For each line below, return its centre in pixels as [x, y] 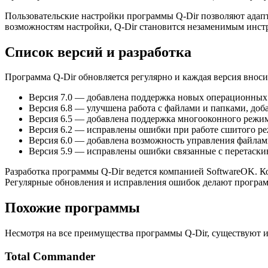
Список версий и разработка [98, 52]
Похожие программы [72, 208]
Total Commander [50, 256]
